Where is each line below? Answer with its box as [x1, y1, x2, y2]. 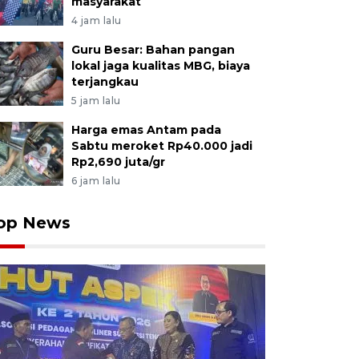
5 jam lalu [71, 95, 121, 107]
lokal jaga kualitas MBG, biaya [71, 58, 250, 73]
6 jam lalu [71, 175, 121, 187]
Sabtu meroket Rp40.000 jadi [71, 139, 252, 153]
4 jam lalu [71, 14, 122, 26]
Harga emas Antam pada [71, 123, 221, 137]
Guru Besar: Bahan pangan [71, 42, 235, 57]
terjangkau [71, 75, 139, 89]
